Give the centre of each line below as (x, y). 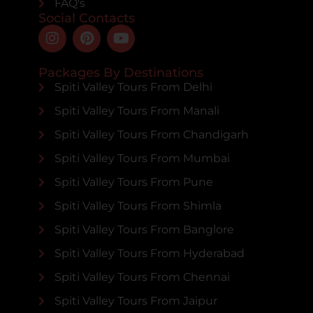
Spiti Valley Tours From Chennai (142, 277)
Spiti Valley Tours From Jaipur (136, 301)
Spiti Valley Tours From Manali (137, 111)
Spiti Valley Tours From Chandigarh (151, 135)
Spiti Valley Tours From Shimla (138, 206)
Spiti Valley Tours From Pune (133, 182)
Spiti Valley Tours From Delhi (133, 87)
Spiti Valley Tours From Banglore (144, 230)
